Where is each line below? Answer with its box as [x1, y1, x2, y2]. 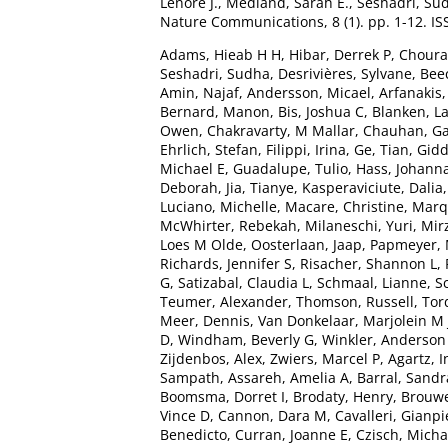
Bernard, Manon [160, 101, 270, 121]
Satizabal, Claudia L [178, 272, 309, 292]
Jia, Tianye [226, 177, 294, 197]
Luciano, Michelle [160, 196, 277, 216]
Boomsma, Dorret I [160, 386, 285, 406]
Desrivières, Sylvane [278, 63, 412, 83]
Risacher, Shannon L [300, 253, 437, 273]
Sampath [160, 367, 220, 387]
